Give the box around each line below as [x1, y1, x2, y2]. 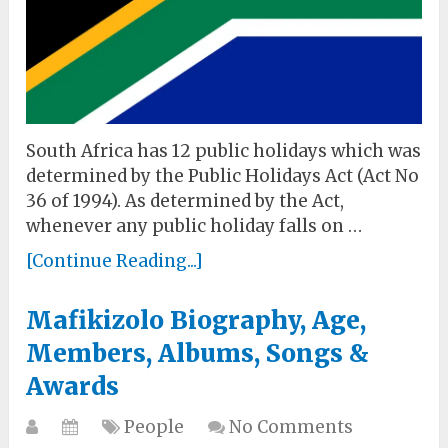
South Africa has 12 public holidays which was [26, 140, 422, 163]
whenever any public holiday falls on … [26, 215, 363, 238]
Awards [26, 371, 120, 403]
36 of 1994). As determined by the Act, [26, 190, 345, 213]
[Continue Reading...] [26, 250, 204, 273]
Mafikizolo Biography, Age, [26, 305, 367, 337]
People [124, 416, 185, 439]
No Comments [229, 416, 354, 439]
